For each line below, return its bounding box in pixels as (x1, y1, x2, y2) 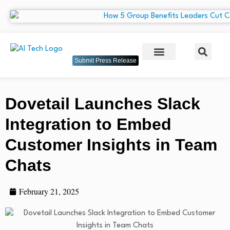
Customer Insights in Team (5, 136, 217, 155)
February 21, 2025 (18, 186, 79, 197)
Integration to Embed (5, 115, 171, 134)
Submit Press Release (74, 57, 137, 65)
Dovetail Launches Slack (5, 94, 200, 113)
